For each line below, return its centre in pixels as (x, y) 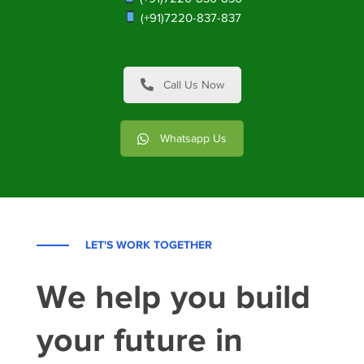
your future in (140, 340)
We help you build (173, 297)
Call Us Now (193, 84)
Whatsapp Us (193, 139)
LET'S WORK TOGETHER (148, 245)
